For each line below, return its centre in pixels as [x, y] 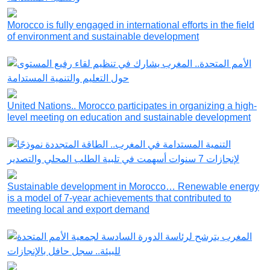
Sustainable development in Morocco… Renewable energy [133, 187]
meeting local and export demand [78, 210]
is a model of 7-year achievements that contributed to [119, 198]
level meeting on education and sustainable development [129, 118]
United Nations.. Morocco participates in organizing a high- [132, 106]
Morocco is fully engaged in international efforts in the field [131, 25]
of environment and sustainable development [103, 37]
